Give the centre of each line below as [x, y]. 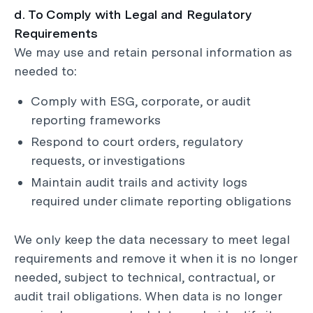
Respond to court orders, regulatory [137, 141]
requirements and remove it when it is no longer [155, 258]
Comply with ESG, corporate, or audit [141, 101]
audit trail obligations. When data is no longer [148, 296]
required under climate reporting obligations [161, 201]
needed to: [45, 71]
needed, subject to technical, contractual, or [144, 277]
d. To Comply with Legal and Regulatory [133, 14]
